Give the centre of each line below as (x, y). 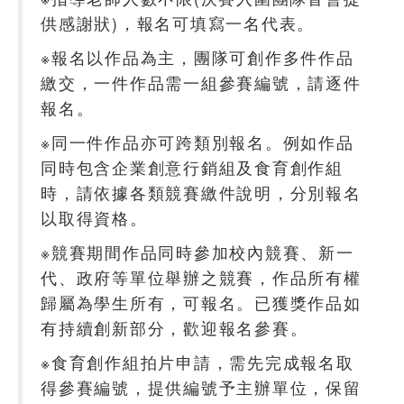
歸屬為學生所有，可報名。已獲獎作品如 (201, 302)
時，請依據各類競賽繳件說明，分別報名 (201, 192)
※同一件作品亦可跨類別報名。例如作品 (197, 142)
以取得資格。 (94, 217)
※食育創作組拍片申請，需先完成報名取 (197, 362)
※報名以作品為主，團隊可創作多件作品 (197, 57)
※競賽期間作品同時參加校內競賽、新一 (197, 252)
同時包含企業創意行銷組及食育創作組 (192, 167)
